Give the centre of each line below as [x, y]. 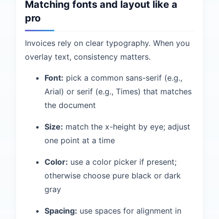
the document [70, 105]
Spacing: [61, 211]
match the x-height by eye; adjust [127, 127]
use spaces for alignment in [129, 211]
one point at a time [80, 140]
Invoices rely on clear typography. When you [107, 43]
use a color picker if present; [122, 162]
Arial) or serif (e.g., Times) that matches [118, 91]
